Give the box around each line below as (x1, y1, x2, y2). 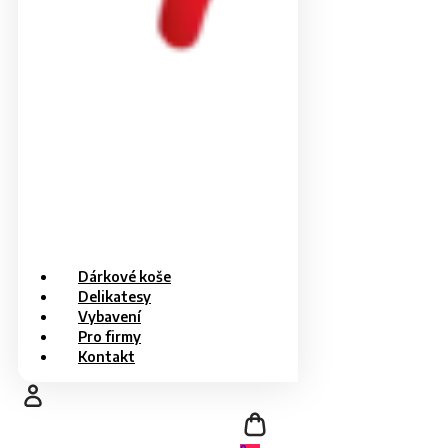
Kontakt (78, 348, 135, 365)
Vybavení (78, 308, 141, 325)
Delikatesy (78, 288, 151, 305)
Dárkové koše (78, 268, 171, 285)
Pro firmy (78, 328, 141, 345)
